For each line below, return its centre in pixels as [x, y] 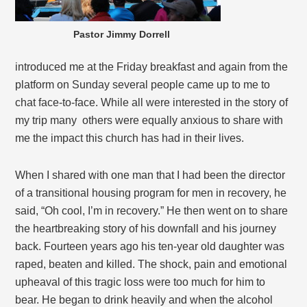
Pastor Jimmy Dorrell [121, 35]
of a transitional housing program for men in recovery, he [151, 193]
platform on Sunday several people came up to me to [143, 85]
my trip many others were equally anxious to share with [149, 121]
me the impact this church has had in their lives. [130, 138]
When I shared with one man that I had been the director [150, 175]
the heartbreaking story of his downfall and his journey [146, 229]
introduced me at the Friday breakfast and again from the [152, 67]
